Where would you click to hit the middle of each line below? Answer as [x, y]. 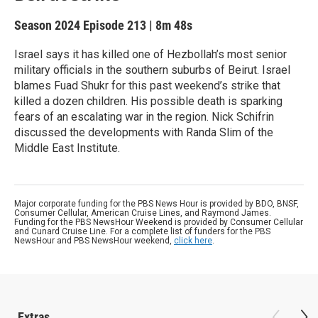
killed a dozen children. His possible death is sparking [148, 101]
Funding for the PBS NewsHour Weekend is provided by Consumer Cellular [159, 222]
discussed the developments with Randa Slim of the [144, 132]
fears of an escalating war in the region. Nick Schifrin [144, 117]
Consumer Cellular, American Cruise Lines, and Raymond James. [143, 213]
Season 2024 [49, 25]
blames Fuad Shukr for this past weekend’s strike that [147, 86]
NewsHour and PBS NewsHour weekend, [94, 241]
